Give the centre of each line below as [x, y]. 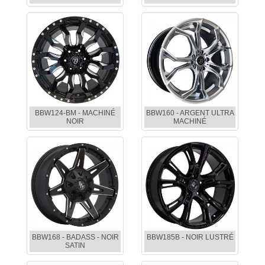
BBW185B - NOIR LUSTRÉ [190, 237]
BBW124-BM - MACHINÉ [75, 113]
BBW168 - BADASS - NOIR [75, 237]
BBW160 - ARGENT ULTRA [190, 113]
